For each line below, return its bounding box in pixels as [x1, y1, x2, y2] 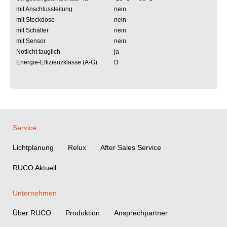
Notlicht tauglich [16, 48, 60, 55]
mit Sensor [16, 37, 46, 45]
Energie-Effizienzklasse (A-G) [16, 59, 97, 66]
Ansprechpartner [114, 209, 168, 217]
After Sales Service [100, 143, 161, 152]
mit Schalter [16, 27, 49, 34]
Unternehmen [13, 189, 57, 197]
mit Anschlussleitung [16, 6, 72, 13]
